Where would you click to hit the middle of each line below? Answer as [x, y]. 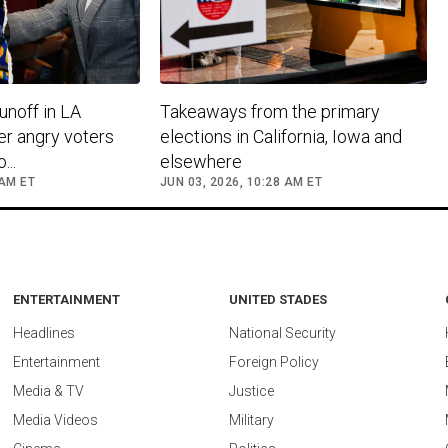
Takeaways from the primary [269, 111]
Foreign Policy [274, 361]
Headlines [44, 332]
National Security [282, 332]
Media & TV [48, 390]
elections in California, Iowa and [280, 136]
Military [251, 419]
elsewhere [200, 161]
